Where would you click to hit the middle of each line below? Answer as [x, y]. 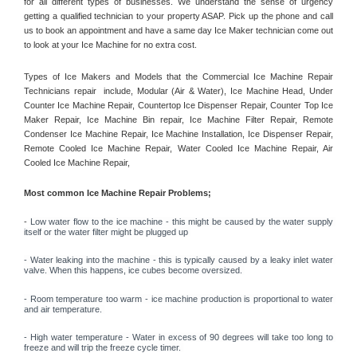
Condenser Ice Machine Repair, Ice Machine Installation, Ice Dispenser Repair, [178, 134]
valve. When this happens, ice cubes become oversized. [134, 271]
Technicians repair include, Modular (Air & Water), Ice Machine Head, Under [178, 91]
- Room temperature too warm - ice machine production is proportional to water [178, 298]
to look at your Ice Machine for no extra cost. [112, 44]
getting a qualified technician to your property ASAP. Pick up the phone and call [178, 16]
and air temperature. [64, 309]
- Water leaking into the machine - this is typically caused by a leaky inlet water [178, 260]
